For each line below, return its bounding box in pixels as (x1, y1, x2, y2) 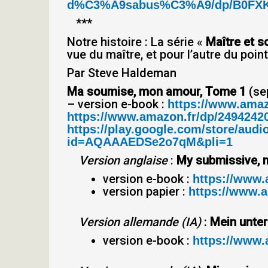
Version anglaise (67, 153, 167, 167)
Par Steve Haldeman (67, 66, 176, 80)
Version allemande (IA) (67, 215, 201, 229)
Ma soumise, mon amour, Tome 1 (67, 84, 246, 99)
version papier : (103, 184, 188, 199)
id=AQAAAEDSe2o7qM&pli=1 (67, 135, 233, 148)
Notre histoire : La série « (67, 35, 206, 49)
